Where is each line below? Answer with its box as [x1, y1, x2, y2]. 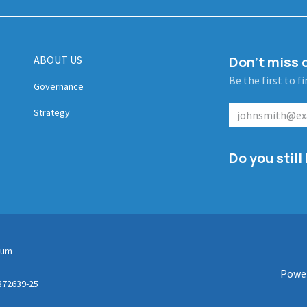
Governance [34, 80, 84, 93]
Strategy [34, 106, 70, 119]
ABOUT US [34, 53, 82, 67]
